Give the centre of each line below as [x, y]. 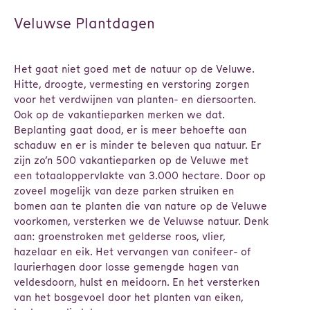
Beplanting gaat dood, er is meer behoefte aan [130, 130]
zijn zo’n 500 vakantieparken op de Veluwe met [131, 160]
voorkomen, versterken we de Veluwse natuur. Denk [141, 221]
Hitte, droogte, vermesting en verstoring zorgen [131, 84]
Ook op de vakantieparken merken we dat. [119, 115]
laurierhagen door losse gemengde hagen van [126, 267]
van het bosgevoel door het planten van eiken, [128, 297]
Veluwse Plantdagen [84, 23]
